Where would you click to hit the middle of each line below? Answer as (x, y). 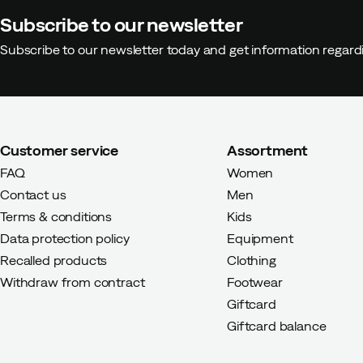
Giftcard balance (277, 326)
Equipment (260, 238)
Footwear (255, 282)
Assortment (268, 150)
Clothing (252, 260)
